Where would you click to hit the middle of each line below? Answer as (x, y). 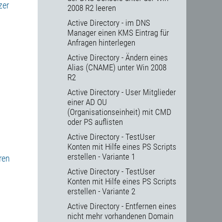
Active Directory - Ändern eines (118, 58)
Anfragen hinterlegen (101, 43)
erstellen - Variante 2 (101, 192)
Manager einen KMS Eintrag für (118, 33)
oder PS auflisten (95, 122)
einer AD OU (87, 102)
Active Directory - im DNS (109, 23)
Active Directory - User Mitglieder (122, 92)
